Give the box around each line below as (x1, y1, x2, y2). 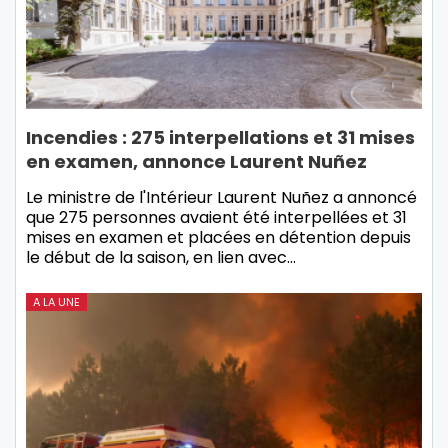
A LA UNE (33, 294, 80, 311)
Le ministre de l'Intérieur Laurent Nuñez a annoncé (26, 186, 417, 210)
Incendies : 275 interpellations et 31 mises (26, 125, 415, 151)
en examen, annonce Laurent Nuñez (26, 149, 367, 175)
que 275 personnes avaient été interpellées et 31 (26, 206, 407, 230)
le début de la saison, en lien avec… (26, 246, 296, 270)
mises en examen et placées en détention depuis (26, 226, 411, 250)
